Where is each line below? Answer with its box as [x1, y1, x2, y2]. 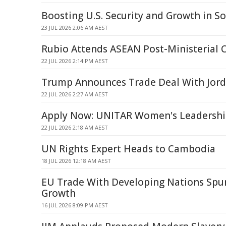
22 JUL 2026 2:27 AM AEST [41, 90, 108, 98]
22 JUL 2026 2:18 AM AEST [41, 124, 108, 131]
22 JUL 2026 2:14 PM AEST [41, 57, 108, 65]
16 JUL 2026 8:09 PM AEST [41, 201, 108, 209]
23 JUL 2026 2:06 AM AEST [41, 24, 108, 31]
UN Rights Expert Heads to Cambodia [41, 142, 215, 155]
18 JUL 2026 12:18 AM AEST [41, 157, 111, 164]
